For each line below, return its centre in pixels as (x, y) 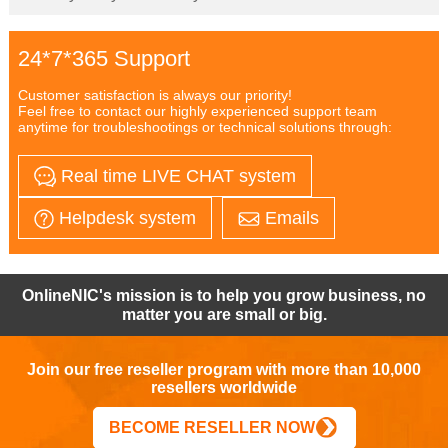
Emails (289, 217)
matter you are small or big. (224, 314)
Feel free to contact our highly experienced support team (197, 110)
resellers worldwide (224, 387)
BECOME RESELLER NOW (211, 427)
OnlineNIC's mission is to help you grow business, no (224, 295)
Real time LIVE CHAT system (175, 175)
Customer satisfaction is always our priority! (158, 94)
